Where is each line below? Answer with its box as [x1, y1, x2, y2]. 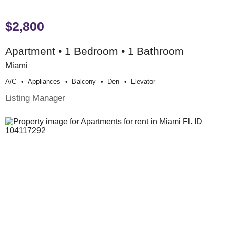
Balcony [72, 77, 96, 85]
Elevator [131, 77, 155, 85]
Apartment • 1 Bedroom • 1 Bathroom [5, 45, 184, 57]
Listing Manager [5, 92, 65, 103]
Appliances [28, 77, 60, 85]
